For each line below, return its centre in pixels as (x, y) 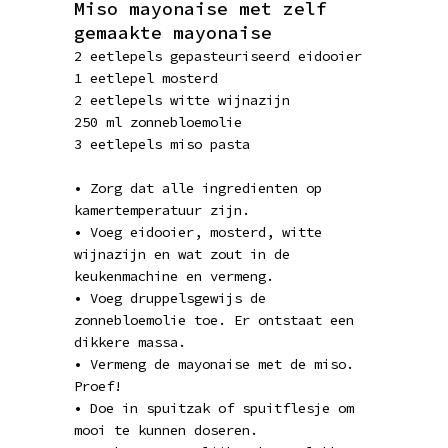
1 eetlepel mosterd (146, 78)
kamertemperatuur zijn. (162, 210)
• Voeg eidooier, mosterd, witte (198, 232)
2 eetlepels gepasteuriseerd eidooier (218, 56)
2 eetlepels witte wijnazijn (182, 100)
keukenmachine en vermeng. (174, 276)
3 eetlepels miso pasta (162, 144)
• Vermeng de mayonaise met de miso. (214, 364)
